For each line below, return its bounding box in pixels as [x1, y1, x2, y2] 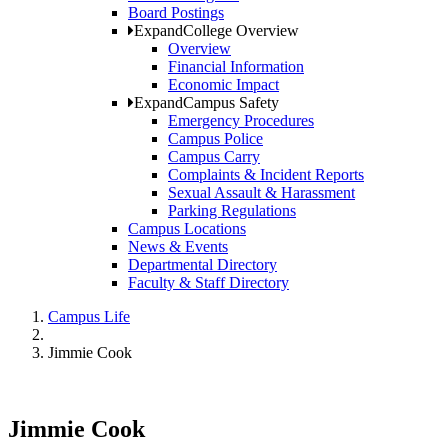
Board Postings [128, 4, 224, 22]
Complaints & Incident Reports [168, 166, 364, 184]
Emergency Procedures [168, 112, 314, 130]
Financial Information [168, 58, 304, 76]
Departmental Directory [128, 256, 277, 274]
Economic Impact [168, 76, 279, 94]
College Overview [183, 22, 299, 40]
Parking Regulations [168, 202, 296, 220]
